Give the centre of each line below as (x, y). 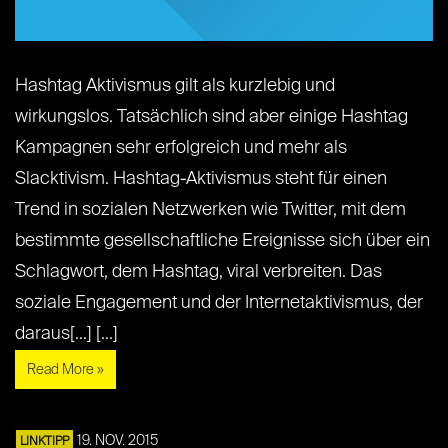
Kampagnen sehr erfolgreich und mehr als (181, 148)
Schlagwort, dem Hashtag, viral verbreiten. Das (198, 272)
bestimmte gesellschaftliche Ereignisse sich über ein (222, 241)
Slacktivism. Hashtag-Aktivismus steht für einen (201, 179)
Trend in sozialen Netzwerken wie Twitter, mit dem (210, 210)
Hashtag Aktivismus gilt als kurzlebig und (175, 86)
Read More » (65, 370)
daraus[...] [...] (66, 334)
